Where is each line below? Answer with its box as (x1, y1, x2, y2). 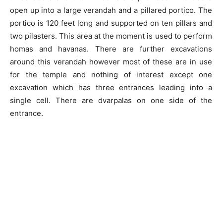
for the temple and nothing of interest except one (10, 69, 212, 79)
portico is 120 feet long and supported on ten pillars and (10, 18, 212, 28)
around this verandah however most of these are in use (10, 56, 212, 66)
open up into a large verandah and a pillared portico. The (10, 5, 212, 15)
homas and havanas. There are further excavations (10, 44, 212, 54)
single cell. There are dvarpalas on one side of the (10, 95, 212, 105)
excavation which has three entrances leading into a (10, 82, 212, 92)
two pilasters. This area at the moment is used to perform (10, 31, 212, 41)
